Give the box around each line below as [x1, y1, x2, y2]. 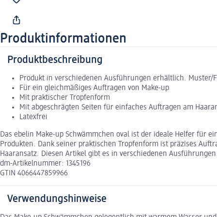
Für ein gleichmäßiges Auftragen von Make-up [19, 84, 169, 93]
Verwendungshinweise [7, 194, 107, 205]
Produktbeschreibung [7, 55, 103, 66]
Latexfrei [19, 113, 47, 122]
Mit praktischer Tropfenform [19, 94, 110, 102]
